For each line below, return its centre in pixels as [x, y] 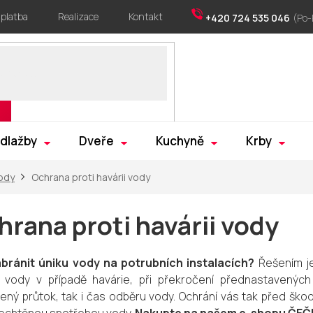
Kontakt [146, 16]
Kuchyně [180, 141]
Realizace [78, 16]
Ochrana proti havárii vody [91, 177]
